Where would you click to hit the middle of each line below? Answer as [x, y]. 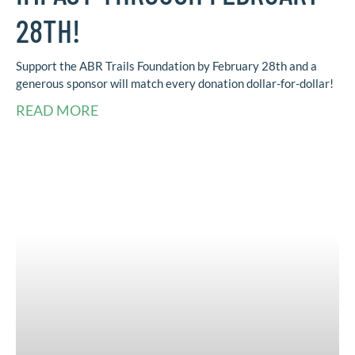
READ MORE [57, 111]
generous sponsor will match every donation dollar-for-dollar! [175, 84]
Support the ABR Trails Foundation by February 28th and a [166, 66]
